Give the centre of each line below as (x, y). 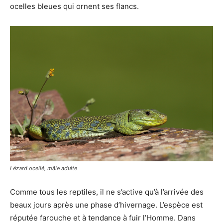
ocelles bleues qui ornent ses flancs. (74, 6)
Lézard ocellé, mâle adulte (44, 168)
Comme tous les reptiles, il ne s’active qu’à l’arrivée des (107, 192)
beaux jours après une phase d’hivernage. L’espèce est (106, 205)
